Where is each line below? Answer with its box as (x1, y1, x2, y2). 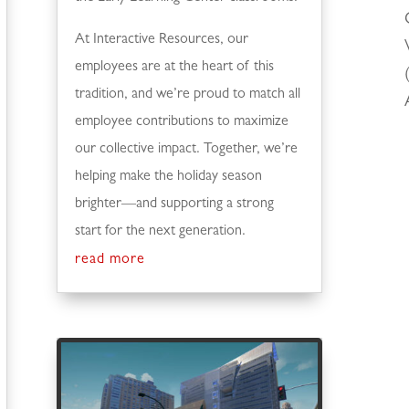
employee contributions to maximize (74, 114, 288, 130)
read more (74, 252, 145, 267)
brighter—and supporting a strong (74, 196, 274, 212)
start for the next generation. (74, 224, 246, 239)
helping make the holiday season (74, 169, 262, 184)
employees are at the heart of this (74, 59, 274, 75)
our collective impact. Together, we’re (74, 142, 298, 157)
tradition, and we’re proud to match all (74, 87, 300, 102)
